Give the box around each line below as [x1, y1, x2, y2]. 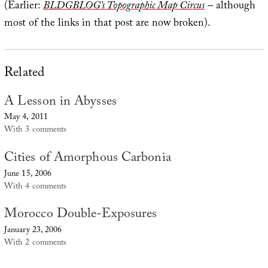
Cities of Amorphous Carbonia [4, 148, 171, 170]
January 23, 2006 [4, 223, 62, 238]
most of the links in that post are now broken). [4, 14, 211, 33]
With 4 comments [4, 179, 67, 194]
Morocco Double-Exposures [4, 204, 157, 227]
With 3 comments [4, 123, 67, 138]
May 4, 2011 [4, 111, 48, 126]
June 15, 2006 [4, 167, 52, 182]
